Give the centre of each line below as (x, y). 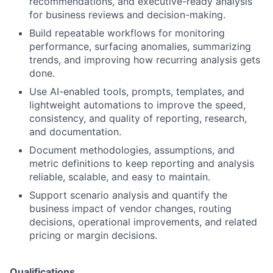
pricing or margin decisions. (93, 235)
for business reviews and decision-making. (127, 15)
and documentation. (75, 132)
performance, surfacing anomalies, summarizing (140, 46)
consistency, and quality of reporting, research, (138, 118)
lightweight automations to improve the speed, (137, 105)
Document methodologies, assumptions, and (132, 150)
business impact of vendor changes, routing (130, 208)
